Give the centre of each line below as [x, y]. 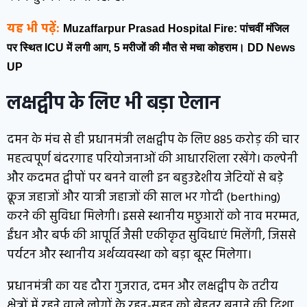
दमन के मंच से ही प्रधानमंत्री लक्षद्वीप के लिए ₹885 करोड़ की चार [153, 140]
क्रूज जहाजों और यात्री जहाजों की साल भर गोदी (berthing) [144, 198]
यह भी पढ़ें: [35, 29]
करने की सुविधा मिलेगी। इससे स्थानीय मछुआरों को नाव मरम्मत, [153, 217]
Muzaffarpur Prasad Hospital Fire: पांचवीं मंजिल [176, 29]
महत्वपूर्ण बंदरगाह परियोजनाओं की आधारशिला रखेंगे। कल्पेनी [152, 160]
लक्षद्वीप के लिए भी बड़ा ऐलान [113, 104]
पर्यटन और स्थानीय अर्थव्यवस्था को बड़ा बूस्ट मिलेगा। [129, 256]
